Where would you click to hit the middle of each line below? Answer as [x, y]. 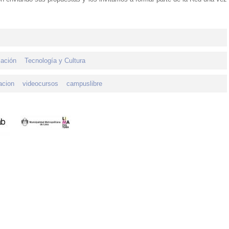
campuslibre [84, 84]
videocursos [40, 84]
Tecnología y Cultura [55, 61]
